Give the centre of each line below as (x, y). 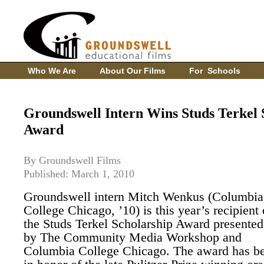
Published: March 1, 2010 (79, 174)
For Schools (214, 71)
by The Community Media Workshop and (133, 237)
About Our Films (132, 71)
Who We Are (52, 71)
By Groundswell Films (72, 160)
